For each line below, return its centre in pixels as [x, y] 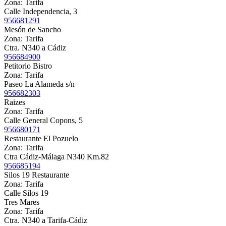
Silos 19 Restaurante [37, 175]
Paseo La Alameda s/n [39, 84]
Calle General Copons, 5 [43, 121]
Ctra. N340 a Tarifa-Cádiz [46, 220]
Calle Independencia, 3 [41, 12]
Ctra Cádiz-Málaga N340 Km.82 [56, 157]
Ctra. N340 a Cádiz [35, 48]
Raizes [15, 102]
